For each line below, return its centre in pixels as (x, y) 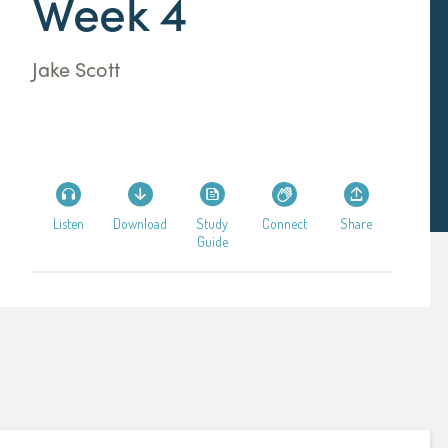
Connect (284, 223)
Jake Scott (76, 68)
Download (140, 223)
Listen (68, 223)
